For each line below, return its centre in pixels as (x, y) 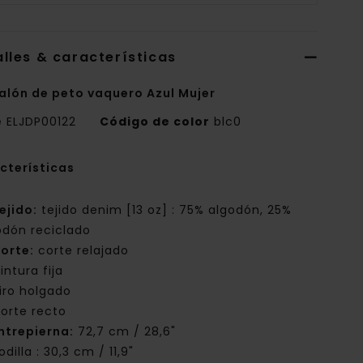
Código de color (155, 122)
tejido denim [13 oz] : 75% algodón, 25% (165, 210)
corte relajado (82, 251)
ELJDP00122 (42, 122)
